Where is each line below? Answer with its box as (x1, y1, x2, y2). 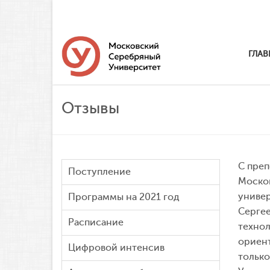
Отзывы (61, 99, 119, 117)
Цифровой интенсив (68, 242, 165, 253)
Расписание (68, 217, 124, 228)
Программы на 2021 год (68, 192, 180, 202)
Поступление (68, 166, 131, 177)
